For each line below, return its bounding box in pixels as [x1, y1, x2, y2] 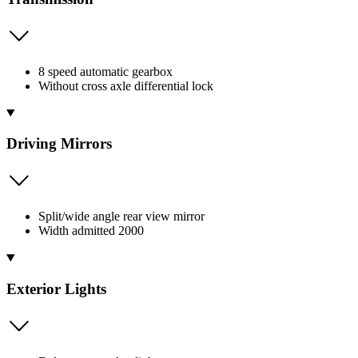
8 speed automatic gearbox [38, 64, 173, 78]
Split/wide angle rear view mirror [38, 209, 205, 224]
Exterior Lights [6, 280, 106, 297]
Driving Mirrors [6, 135, 112, 153]
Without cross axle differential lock [38, 78, 213, 93]
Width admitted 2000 [38, 224, 144, 238]
